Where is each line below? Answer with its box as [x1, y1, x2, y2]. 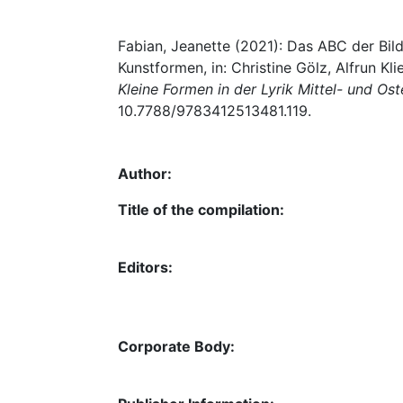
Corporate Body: [118, 337, 235, 355]
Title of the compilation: [118, 201, 284, 219]
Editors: [118, 258, 173, 276]
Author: [118, 165, 172, 183]
